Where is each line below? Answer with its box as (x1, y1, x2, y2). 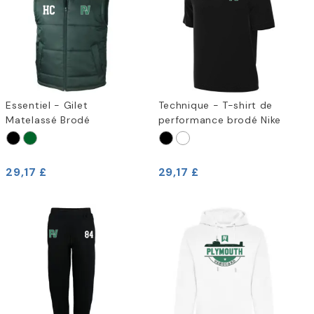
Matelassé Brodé (6, 114, 90, 127)
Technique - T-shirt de (158, 99, 273, 112)
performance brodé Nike (158, 114, 282, 127)
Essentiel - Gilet (6, 99, 88, 112)
